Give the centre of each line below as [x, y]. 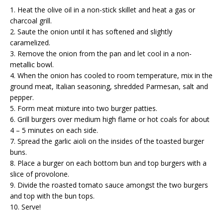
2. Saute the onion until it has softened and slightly [91, 31]
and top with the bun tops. [52, 196]
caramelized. [30, 42]
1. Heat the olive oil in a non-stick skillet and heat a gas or [103, 9]
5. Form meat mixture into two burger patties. [84, 108]
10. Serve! [25, 207]
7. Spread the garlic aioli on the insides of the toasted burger [107, 141]
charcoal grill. [31, 20]
